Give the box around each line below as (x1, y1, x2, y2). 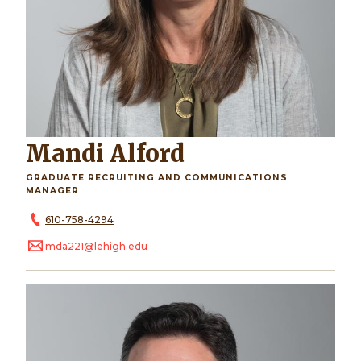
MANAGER (26, 185, 79, 196)
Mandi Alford (52, 139, 185, 168)
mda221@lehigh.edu (45, 239, 147, 252)
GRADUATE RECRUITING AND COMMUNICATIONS (26, 172, 288, 183)
